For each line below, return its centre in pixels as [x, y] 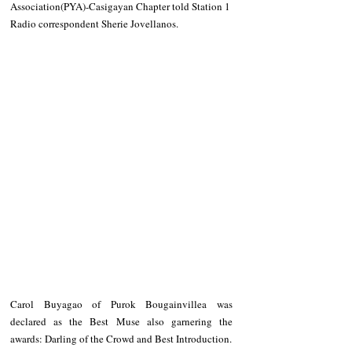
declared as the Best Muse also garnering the [121, 321]
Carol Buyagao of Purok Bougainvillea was [121, 304]
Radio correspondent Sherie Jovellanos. [95, 24]
